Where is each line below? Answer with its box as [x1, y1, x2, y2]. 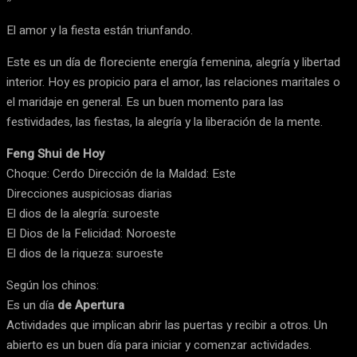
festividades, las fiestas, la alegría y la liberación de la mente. [6, 113, 323, 131]
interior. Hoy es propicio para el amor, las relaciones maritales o [6, 73, 340, 91]
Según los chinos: [6, 277, 99, 294]
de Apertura [57, 296, 124, 314]
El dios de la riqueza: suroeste [6, 245, 163, 262]
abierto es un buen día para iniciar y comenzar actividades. [6, 336, 312, 354]
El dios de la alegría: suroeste [6, 205, 159, 222]
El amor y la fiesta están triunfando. [6, 22, 193, 39]
